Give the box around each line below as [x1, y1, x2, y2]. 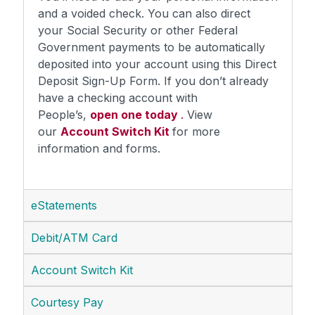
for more [172, 124, 220, 139]
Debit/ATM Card [31, 230, 117, 245]
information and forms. [38, 141, 160, 155]
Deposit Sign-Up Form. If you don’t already [38, 73, 269, 88]
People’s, [38, 107, 90, 122]
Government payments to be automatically [38, 39, 265, 54]
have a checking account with [38, 90, 198, 105]
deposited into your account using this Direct [38, 56, 276, 71]
